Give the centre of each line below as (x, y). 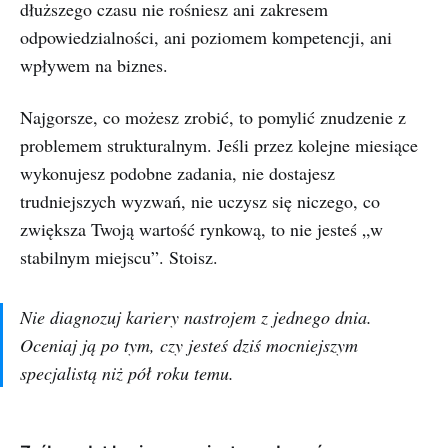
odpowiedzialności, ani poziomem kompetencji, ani (206, 37)
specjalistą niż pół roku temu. (127, 373)
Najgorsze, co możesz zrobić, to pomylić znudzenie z (213, 117)
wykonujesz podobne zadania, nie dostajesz (177, 173)
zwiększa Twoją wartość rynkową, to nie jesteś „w (201, 229)
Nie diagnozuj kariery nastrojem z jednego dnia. (196, 317)
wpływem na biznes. (94, 65)
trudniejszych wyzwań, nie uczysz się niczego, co (200, 201)
